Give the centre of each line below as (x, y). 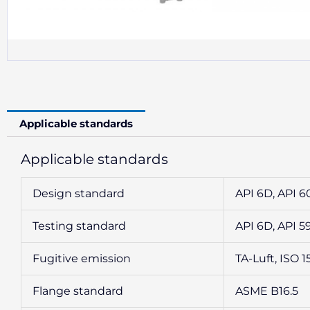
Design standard (79, 193)
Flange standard (78, 291)
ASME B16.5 (267, 291)
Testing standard (79, 226)
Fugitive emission (82, 258)
